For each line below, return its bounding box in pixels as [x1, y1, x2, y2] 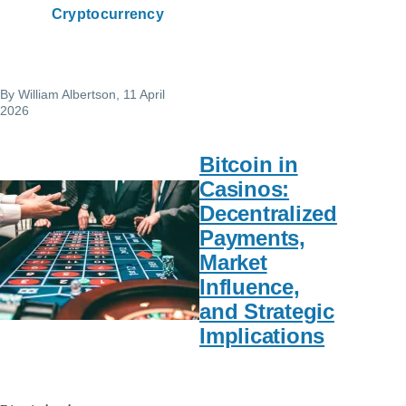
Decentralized [199, 201, 337, 227]
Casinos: [199, 177, 290, 202]
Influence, [199, 275, 300, 300]
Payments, [199, 226, 305, 251]
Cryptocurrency [51, 5, 165, 22]
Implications [199, 324, 325, 349]
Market [199, 250, 267, 275]
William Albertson [18, 86, 116, 101]
